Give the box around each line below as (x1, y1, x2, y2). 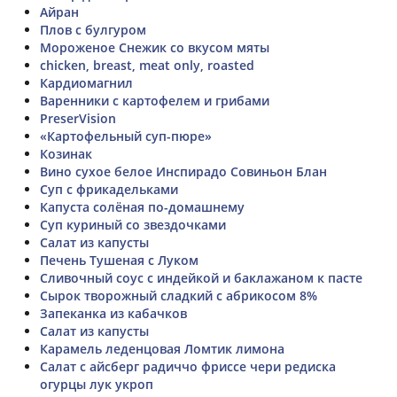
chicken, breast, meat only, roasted (40, 56, 254, 74)
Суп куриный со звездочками (40, 215, 226, 233)
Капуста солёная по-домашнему (40, 198, 245, 215)
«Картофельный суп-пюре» (40, 127, 212, 144)
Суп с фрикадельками (40, 180, 178, 198)
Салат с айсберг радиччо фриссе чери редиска (40, 357, 336, 375)
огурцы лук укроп (40, 375, 153, 393)
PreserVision (40, 109, 116, 127)
